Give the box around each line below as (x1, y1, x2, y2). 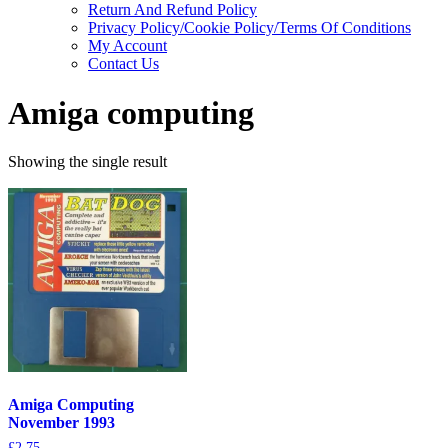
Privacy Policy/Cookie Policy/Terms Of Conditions (88, 19, 411, 37)
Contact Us (88, 55, 159, 73)
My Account (88, 37, 167, 55)
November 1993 (8, 414, 115, 432)
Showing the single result (8, 153, 167, 171)
